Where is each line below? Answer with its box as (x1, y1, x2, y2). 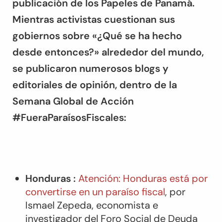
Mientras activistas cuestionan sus (12, 13, 175, 26)
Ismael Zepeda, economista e (25, 199, 158, 212)
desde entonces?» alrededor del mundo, (12, 46, 206, 58)
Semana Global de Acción (12, 95, 134, 108)
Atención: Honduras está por (78, 172, 208, 185)
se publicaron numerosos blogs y (12, 62, 168, 75)
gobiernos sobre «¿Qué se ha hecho (12, 29, 182, 42)
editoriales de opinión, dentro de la (12, 78, 177, 91)
